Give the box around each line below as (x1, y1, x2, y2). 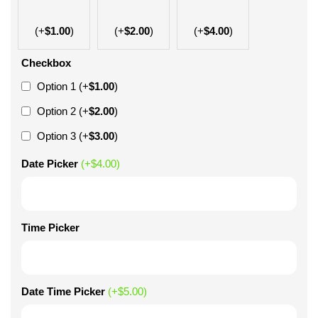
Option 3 (34, 130, 79, 142)
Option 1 (34, 80, 79, 92)
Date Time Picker (21, 285, 105, 297)
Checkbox (21, 57, 71, 69)
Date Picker (21, 158, 78, 170)
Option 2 (34, 105, 79, 117)
